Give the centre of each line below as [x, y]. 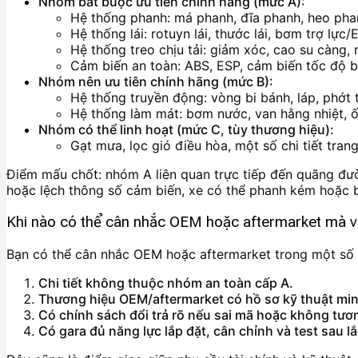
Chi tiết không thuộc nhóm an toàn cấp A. [166, 282]
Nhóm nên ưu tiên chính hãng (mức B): [156, 82]
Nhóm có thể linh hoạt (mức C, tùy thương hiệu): [186, 130]
